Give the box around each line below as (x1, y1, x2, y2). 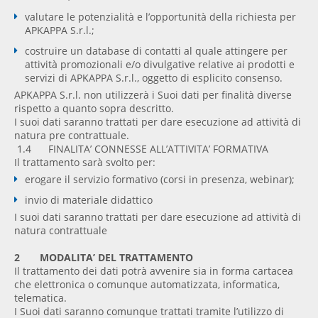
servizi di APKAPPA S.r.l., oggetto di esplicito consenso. (25, 71, 283, 85)
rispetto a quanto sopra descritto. (14, 102, 174, 116)
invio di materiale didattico (25, 193, 153, 207)
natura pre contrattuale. (14, 128, 129, 143)
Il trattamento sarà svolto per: (14, 155, 155, 170)
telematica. (14, 291, 67, 305)
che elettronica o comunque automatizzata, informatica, (14, 278, 280, 292)
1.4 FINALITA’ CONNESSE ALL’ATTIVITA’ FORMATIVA (14, 142, 268, 156)
